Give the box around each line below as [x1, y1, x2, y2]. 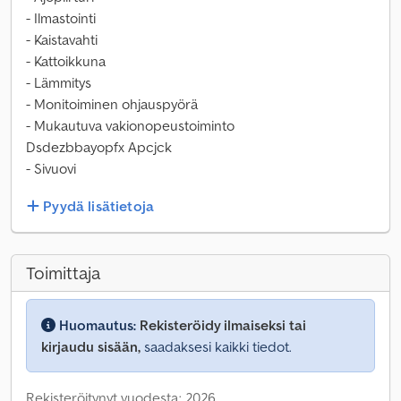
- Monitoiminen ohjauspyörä [26, 95, 198, 113]
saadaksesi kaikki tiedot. [141, 337, 292, 356]
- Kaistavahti [26, 30, 98, 48]
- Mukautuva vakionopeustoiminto [26, 116, 235, 134]
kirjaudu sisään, [41, 337, 141, 356]
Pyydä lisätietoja [43, 197, 155, 216]
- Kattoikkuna [26, 52, 106, 70]
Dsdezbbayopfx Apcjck [26, 138, 172, 156]
